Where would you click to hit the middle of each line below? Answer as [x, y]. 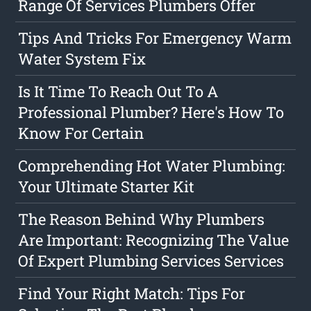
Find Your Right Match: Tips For [132, 293]
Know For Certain [81, 133]
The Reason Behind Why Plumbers [142, 219]
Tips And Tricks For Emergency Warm [155, 37]
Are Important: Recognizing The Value [154, 239]
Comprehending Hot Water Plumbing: [152, 165]
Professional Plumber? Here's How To [151, 112]
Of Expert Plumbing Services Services [151, 260]
